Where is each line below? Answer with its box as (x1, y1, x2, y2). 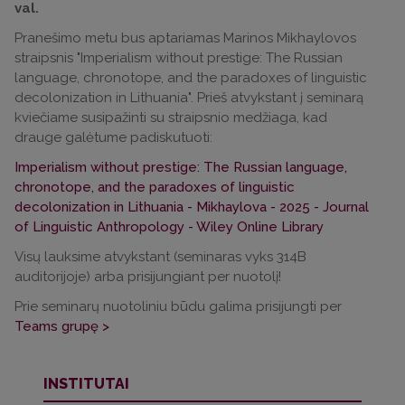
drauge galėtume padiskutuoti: (14, 129, 220, 146)
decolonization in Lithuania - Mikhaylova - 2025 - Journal (14, 199, 369, 215)
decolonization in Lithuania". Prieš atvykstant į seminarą (14, 89, 363, 106)
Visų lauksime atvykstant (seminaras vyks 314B (14, 249, 306, 265)
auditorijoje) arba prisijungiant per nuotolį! (14, 268, 281, 285)
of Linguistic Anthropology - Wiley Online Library (14, 219, 324, 235)
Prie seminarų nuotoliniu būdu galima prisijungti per (14, 298, 345, 315)
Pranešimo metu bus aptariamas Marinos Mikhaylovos (14, 30, 356, 46)
